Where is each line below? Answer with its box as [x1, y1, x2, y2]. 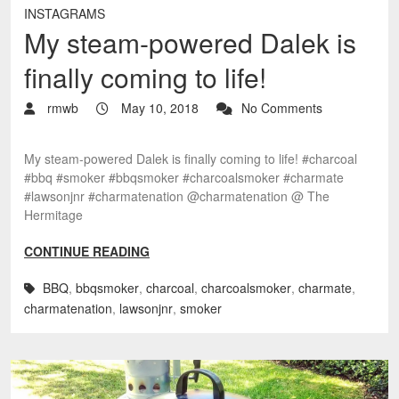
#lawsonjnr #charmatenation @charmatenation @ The [24, 187, 330, 205]
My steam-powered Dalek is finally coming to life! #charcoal [24, 150, 357, 167]
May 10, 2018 [118, 99, 199, 117]
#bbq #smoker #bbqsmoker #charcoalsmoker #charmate [24, 168, 344, 186]
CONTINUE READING [24, 242, 150, 260]
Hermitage [24, 206, 83, 224]
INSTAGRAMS [24, 4, 105, 22]
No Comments [241, 99, 322, 117]
